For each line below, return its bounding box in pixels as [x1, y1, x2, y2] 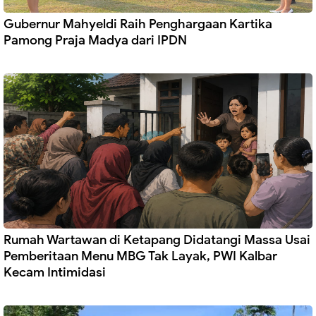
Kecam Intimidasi [4, 265, 106, 281]
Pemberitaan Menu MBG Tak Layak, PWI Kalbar [4, 248, 277, 265]
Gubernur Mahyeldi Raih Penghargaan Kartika [4, 16, 272, 32]
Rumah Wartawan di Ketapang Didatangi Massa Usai [4, 232, 310, 248]
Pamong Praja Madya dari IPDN [4, 32, 187, 49]
